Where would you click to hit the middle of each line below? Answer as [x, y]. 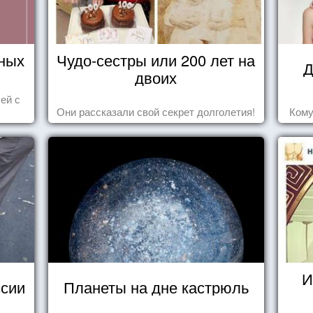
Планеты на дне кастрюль [156, 287]
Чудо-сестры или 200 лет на [156, 60]
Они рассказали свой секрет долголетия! [156, 111]
